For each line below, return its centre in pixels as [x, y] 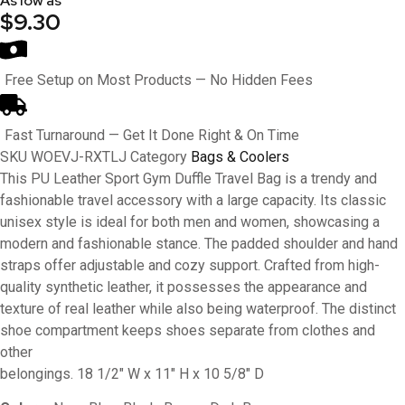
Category [159, 156]
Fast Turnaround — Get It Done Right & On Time [152, 135]
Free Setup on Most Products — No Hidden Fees [159, 80]
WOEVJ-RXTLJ [80, 156]
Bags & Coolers [240, 156]
